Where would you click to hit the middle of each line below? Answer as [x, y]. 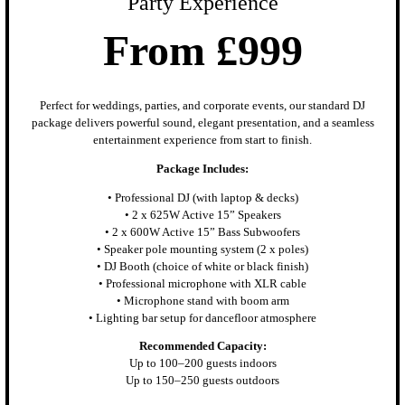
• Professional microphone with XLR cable [202, 283]
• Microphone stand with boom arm [202, 301]
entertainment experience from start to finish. [202, 140]
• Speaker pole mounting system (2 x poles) [202, 249]
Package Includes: [202, 169]
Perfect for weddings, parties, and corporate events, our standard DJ [202, 105]
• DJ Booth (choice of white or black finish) [202, 266]
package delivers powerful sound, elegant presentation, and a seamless [202, 122]
